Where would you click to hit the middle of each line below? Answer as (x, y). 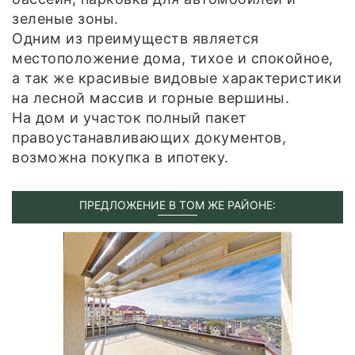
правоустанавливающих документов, (149, 137)
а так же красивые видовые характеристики (177, 78)
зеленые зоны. (65, 18)
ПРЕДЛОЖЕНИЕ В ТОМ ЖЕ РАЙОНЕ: (177, 204)
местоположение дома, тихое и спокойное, (173, 58)
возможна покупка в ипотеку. (120, 157)
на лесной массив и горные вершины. (151, 97)
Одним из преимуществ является (136, 38)
